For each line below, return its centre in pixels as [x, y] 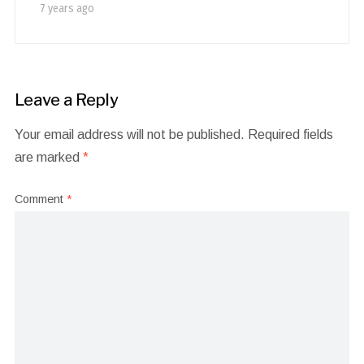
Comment [40, 199]
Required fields [290, 134]
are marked [48, 157]
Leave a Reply [66, 100]
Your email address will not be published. [129, 134]
